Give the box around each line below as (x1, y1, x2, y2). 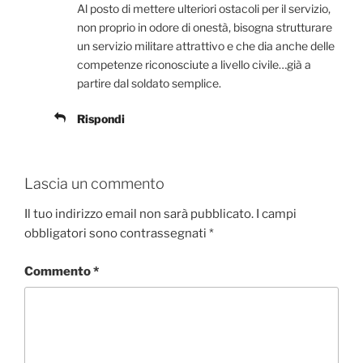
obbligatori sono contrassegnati (24, 226, 209, 241)
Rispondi (77, 111, 125, 126)
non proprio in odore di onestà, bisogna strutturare (77, 19, 332, 34)
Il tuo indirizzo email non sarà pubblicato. (24, 207, 254, 222)
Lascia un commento (24, 174, 164, 192)
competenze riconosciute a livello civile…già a (77, 57, 311, 71)
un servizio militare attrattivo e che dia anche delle (77, 38, 335, 53)
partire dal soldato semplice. (77, 75, 221, 90)
